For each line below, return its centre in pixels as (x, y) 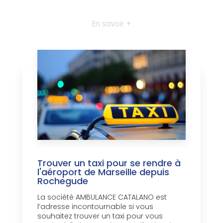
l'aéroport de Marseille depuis (103, 172)
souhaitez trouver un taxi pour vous (100, 216)
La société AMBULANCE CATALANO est (102, 197)
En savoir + (111, 24)
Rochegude (63, 181)
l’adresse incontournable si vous (95, 207)
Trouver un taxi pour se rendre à (109, 163)
